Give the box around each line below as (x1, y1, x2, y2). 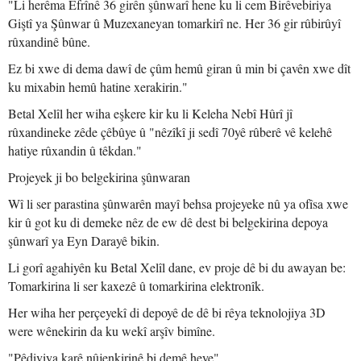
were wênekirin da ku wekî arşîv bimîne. (8, 322, 215, 339)
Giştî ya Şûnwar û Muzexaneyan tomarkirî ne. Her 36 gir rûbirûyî (8, 15, 341, 31)
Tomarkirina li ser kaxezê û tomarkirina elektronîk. (8, 277, 264, 294)
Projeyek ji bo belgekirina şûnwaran (8, 168, 190, 185)
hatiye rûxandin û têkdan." (8, 142, 142, 159)
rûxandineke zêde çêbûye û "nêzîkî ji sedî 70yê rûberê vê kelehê (8, 123, 332, 140)
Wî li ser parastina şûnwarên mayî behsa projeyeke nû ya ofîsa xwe (8, 195, 348, 212)
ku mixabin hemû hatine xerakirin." (8, 78, 188, 95)
